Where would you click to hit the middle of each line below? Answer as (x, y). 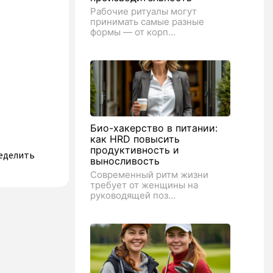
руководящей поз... (133, 195)
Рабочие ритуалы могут (144, 11)
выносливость (125, 161)
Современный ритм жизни (149, 175)
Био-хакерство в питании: (154, 128)
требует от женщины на (144, 185)
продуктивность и (135, 150)
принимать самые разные (147, 22)
